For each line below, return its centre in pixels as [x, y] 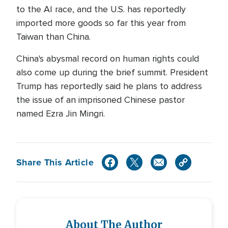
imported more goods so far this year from [101, 23]
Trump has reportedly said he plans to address [109, 86]
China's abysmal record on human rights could [108, 59]
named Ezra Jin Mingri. [61, 113]
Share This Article [55, 162]
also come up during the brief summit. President [112, 72]
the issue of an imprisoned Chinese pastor [101, 100]
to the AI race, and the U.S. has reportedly [101, 9]
